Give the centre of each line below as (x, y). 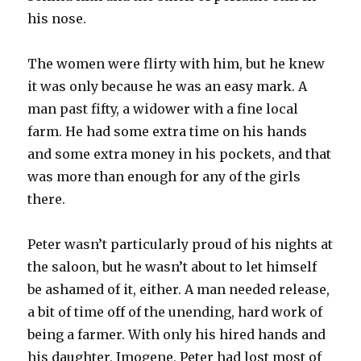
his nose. (57, 18)
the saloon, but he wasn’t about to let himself (172, 266)
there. (47, 199)
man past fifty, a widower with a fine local (163, 108)
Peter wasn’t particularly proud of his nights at (180, 244)
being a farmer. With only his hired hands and (177, 334)
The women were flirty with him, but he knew (176, 63)
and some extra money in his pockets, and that (180, 154)
